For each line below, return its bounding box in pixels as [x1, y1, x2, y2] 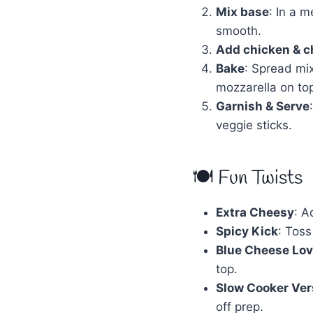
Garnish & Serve [216, 99, 310, 113]
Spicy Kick [216, 224, 278, 238]
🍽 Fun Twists [192, 165, 303, 191]
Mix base [216, 4, 269, 19]
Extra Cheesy [216, 205, 294, 219]
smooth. [216, 23, 261, 38]
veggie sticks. [216, 117, 292, 132]
